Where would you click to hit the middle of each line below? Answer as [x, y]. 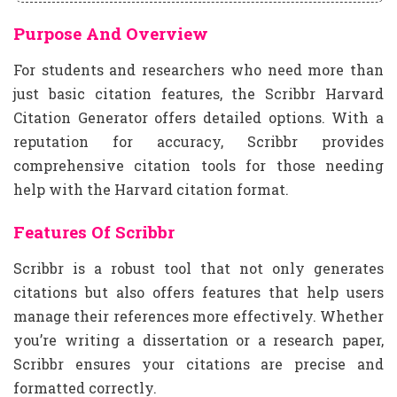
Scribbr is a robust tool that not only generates [198, 268]
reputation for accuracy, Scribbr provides [198, 141]
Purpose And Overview [111, 33]
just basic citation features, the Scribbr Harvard [198, 93]
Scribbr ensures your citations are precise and [198, 363]
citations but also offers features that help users [198, 292]
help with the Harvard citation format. [151, 189]
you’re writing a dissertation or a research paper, [198, 339]
